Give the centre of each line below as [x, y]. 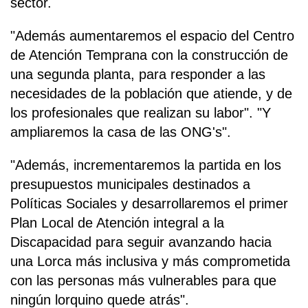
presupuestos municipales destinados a [130, 185]
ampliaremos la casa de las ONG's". [121, 132]
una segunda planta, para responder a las [138, 75]
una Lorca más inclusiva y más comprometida [150, 262]
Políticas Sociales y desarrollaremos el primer [149, 204]
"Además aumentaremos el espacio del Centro [152, 36]
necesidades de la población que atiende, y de [151, 94]
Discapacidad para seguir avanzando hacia [141, 242]
